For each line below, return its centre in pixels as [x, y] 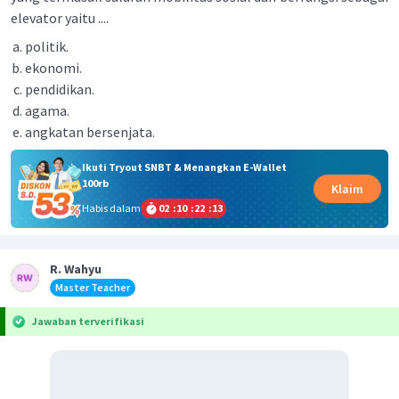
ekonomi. [53, 68]
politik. [47, 46]
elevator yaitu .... [60, 18]
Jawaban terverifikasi [88, 321]
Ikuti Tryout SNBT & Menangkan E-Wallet [184, 167]
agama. [47, 110]
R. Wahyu [76, 269]
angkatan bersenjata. [90, 132]
